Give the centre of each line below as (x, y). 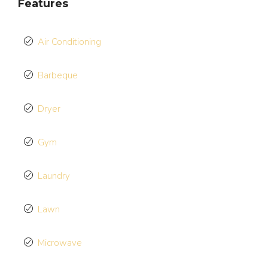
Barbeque (58, 75)
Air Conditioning (69, 42)
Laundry (54, 176)
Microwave (60, 243)
